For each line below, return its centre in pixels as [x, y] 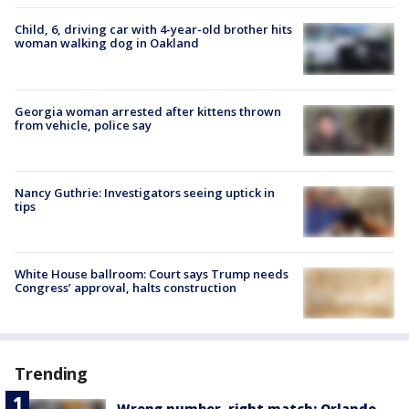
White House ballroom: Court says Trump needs [152, 274]
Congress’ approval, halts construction [126, 288]
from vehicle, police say [83, 125]
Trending [52, 374]
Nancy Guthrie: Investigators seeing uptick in [145, 192]
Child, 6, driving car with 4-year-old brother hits [153, 30]
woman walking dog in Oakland [107, 43]
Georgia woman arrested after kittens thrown [148, 111]
